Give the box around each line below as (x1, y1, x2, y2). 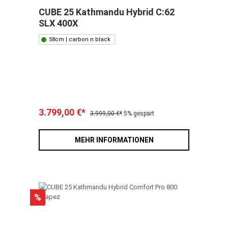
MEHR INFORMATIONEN (74, 136, 154, 145)
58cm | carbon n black (49, 36, 110, 43)
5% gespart (124, 110, 154, 118)
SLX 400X (39, 18, 78, 29)
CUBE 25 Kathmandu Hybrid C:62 (39, 7, 175, 18)
